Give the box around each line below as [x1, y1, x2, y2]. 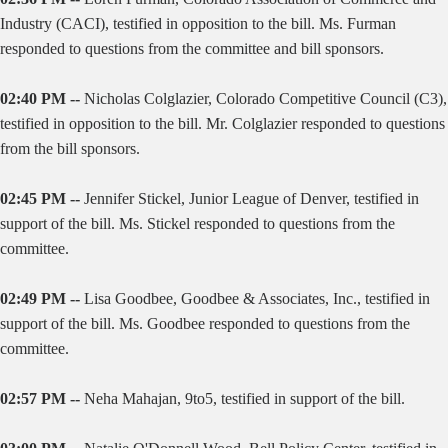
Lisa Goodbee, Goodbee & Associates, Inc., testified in [84, 290, 430, 307]
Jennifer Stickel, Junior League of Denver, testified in [84, 190, 419, 207]
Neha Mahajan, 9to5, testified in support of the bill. [84, 390, 405, 407]
